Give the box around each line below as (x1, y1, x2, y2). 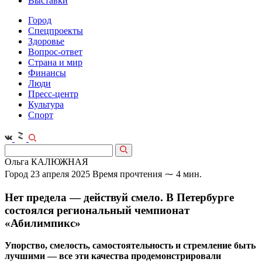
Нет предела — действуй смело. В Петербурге (5, 191, 234, 204)
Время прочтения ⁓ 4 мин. (92, 169, 202, 179)
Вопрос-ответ (28, 47, 82, 57)
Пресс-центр (28, 89, 78, 99)
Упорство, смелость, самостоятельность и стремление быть (5, 240, 256, 251)
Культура (28, 99, 64, 109)
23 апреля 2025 (30, 169, 90, 179)
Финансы (28, 68, 66, 78)
